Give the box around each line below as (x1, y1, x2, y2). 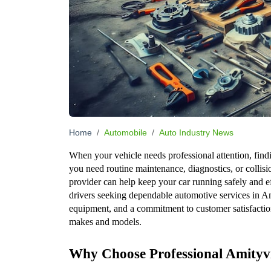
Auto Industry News (159, 127, 233, 137)
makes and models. (69, 216, 142, 227)
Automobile (104, 127, 147, 137)
